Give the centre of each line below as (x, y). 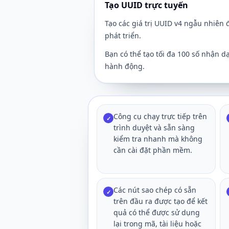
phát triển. (123, 36)
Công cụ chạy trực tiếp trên (160, 116)
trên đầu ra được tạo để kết (161, 201)
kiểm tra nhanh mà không (158, 139)
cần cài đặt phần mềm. (153, 150)
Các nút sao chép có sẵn (155, 190)
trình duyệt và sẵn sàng (154, 128)
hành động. (125, 66)
